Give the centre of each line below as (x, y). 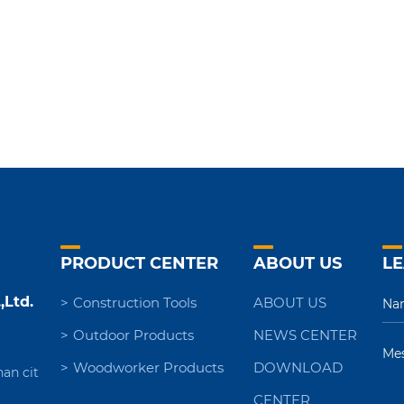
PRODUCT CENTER (140, 262)
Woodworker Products (149, 367)
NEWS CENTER (305, 335)
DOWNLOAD (298, 367)
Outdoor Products (134, 335)
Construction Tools (135, 302)
